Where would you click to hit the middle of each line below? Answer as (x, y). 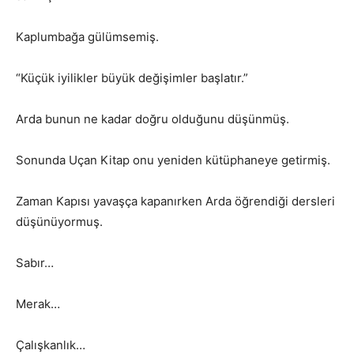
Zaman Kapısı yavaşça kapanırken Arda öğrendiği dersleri (175, 201)
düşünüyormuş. (59, 222)
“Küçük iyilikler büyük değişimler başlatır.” (132, 78)
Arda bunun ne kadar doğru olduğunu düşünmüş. (153, 119)
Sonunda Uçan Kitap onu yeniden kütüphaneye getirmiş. (173, 160)
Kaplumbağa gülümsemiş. (87, 37)
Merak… (38, 304)
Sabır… (35, 263)
